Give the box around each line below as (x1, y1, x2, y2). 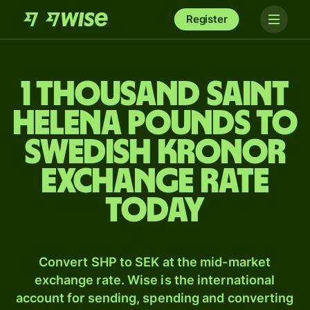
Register (185, 12, 228, 26)
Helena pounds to (12, 107, 298, 141)
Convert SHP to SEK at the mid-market (38, 255, 271, 269)
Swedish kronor (24, 136, 286, 170)
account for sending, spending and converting (15, 291, 294, 305)
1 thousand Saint (21, 77, 289, 112)
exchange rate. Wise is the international (34, 273, 275, 287)
